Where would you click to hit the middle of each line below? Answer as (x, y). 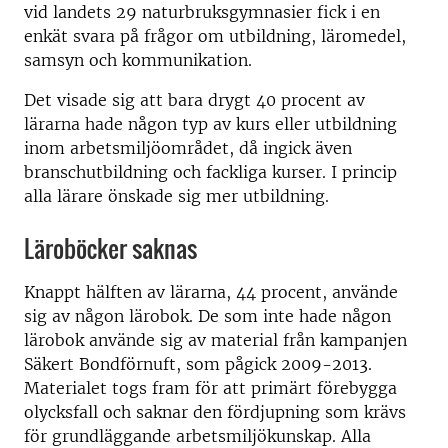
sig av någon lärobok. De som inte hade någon (207, 316)
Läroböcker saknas (110, 248)
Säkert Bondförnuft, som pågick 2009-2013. (198, 364)
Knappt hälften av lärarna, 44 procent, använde (211, 292)
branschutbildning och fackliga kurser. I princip (210, 172)
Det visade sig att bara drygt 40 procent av (194, 100)
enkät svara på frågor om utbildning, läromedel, (215, 36)
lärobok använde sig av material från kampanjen (215, 340)
